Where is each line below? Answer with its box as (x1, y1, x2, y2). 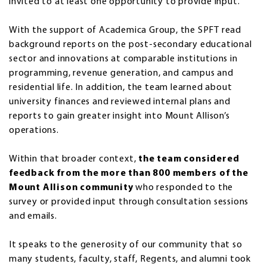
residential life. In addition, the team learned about (9, 83, 232, 93)
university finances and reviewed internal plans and (9, 97, 231, 107)
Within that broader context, (9, 154, 139, 164)
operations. (9, 126, 59, 136)
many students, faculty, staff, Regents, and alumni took (9, 254, 251, 265)
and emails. (9, 212, 57, 222)
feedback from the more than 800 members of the (9, 169, 249, 179)
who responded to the (135, 183, 234, 193)
